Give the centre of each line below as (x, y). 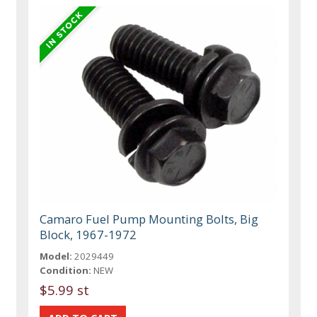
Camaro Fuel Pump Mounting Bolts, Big (149, 219)
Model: (56, 256)
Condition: (66, 270)
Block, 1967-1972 (88, 234)
